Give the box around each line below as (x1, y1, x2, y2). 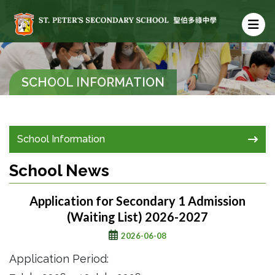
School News (9, 161, 109, 180)
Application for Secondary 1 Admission (29, 193, 246, 209)
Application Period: (9, 252, 109, 266)
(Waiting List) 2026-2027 (67, 209, 208, 225)
